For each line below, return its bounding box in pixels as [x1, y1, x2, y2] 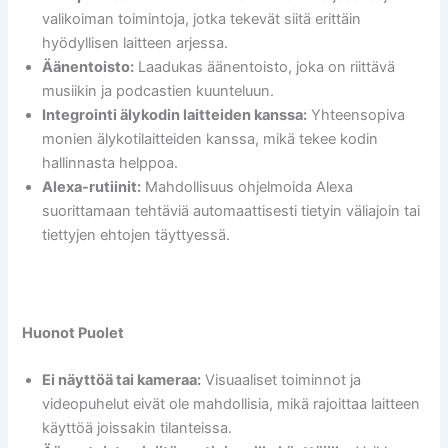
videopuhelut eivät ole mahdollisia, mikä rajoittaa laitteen [42, 395, 421, 414]
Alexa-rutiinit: [42, 178, 142, 197]
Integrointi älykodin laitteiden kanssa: [42, 106, 308, 125]
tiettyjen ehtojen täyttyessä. [42, 226, 231, 245]
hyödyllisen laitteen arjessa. [42, 34, 229, 53]
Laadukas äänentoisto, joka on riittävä [134, 58, 396, 77]
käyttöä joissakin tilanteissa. [42, 419, 233, 438]
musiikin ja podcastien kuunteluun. [42, 82, 275, 101]
